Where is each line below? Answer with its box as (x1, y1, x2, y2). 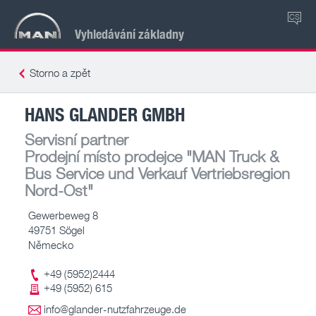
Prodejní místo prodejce (25, 146, 182, 166)
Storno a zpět (30, 66, 90, 79)
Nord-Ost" (25, 180, 93, 200)
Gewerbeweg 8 (28, 208, 98, 221)
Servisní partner (25, 129, 128, 149)
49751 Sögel (28, 223, 85, 236)
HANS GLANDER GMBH (25, 101, 185, 126)
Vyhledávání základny (75, 25, 184, 42)
